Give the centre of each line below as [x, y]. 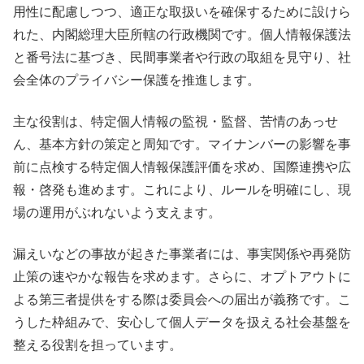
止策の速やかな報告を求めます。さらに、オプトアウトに [182, 276]
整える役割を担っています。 [97, 344]
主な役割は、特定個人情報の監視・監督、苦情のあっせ [175, 121]
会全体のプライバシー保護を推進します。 [136, 80]
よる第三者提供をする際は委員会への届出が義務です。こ [182, 299]
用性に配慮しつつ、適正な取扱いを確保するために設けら [182, 11]
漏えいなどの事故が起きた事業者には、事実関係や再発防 [182, 253]
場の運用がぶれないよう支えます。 [117, 212]
